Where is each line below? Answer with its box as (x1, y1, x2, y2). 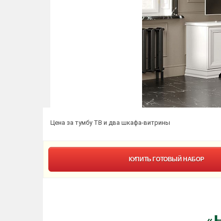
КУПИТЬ (129, 155, 153, 163)
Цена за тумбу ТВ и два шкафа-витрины (50, 118, 170, 126)
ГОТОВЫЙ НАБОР (152, 155, 204, 163)
